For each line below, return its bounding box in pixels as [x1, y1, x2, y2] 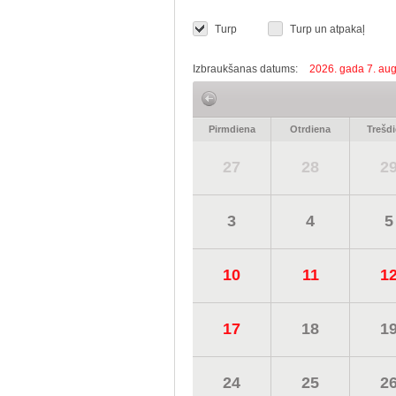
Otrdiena [290, 124, 331, 134]
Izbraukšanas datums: [193, 63, 301, 75]
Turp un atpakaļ [290, 23, 365, 35]
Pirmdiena [208, 124, 255, 134]
